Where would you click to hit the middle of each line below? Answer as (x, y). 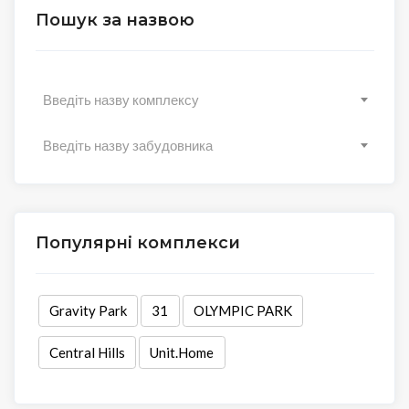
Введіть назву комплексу (121, 99)
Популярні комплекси (137, 242)
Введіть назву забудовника (127, 145)
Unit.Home (182, 353)
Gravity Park (88, 311)
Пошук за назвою (115, 20)
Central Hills (87, 353)
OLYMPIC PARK (242, 311)
